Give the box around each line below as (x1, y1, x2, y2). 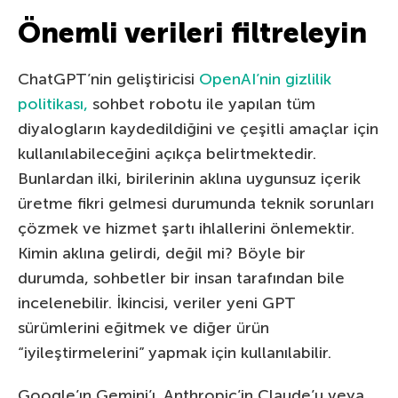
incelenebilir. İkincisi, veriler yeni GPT (18, 293, 295, 314)
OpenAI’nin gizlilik (199, 69, 331, 90)
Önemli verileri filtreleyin (18, 16, 367, 51)
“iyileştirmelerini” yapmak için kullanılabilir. (18, 343, 331, 363)
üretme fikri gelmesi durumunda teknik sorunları (18, 194, 374, 214)
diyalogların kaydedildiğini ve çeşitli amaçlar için (18, 119, 378, 139)
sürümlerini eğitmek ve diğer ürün (18, 318, 269, 338)
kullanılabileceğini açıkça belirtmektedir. (18, 144, 316, 164)
